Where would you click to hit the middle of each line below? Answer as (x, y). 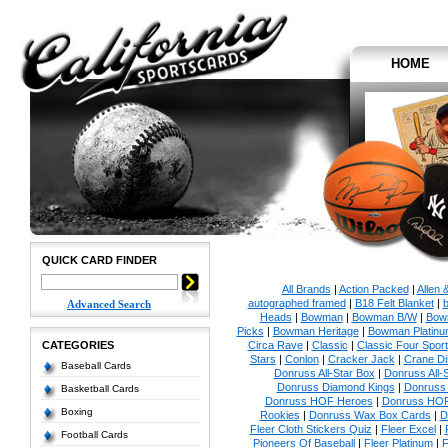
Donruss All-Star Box (324, 373)
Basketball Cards (99, 388)
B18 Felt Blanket (394, 303)
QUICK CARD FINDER (99, 260)
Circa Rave (275, 345)
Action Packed (373, 289)
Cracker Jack (361, 359)
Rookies (279, 415)
